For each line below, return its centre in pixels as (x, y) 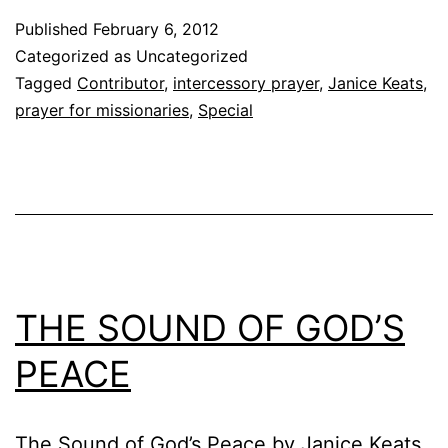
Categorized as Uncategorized (131, 55)
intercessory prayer (246, 82)
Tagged (46, 82)
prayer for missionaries (102, 109)
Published (54, 28)
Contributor (120, 82)
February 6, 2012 (156, 28)
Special (225, 109)
